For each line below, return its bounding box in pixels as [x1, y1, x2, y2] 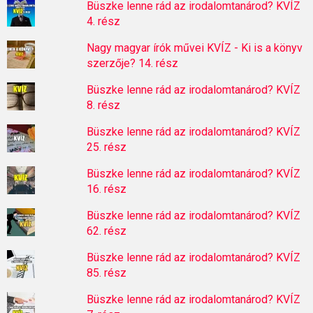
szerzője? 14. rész [86, 57, 178, 70]
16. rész [86, 182, 126, 196]
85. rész [86, 266, 126, 279]
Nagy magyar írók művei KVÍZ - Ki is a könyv [86, 41, 303, 54]
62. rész [86, 224, 126, 238]
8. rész [86, 99, 120, 112]
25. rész [86, 140, 126, 154]
